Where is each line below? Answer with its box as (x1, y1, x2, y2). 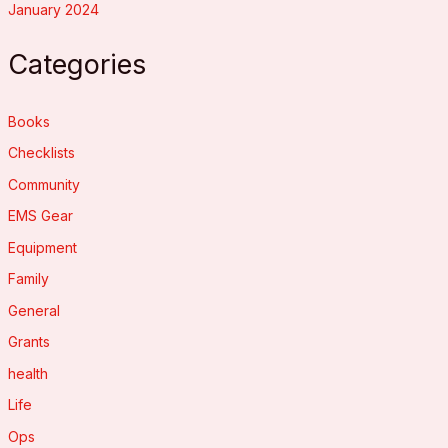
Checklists (7, 144, 75, 162)
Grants (7, 333, 50, 351)
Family (7, 270, 49, 288)
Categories (7, 47, 146, 81)
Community (7, 175, 80, 193)
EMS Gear (7, 207, 73, 225)
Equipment (7, 238, 77, 256)
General (7, 301, 60, 319)
